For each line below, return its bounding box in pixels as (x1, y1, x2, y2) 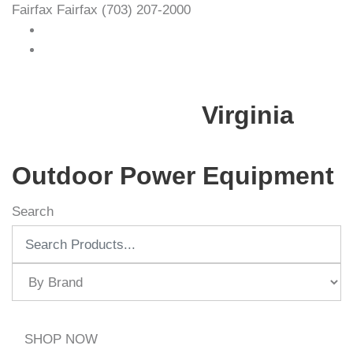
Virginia (202, 101, 294, 130)
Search (12, 203, 54, 219)
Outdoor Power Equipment (12, 162, 334, 190)
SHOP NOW (24, 331, 98, 347)
